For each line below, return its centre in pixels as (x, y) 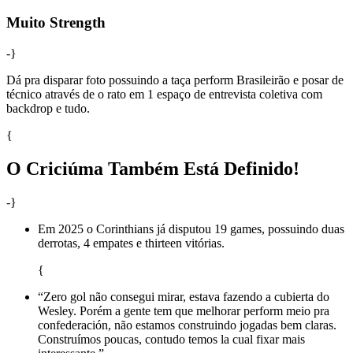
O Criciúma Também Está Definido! (153, 168)
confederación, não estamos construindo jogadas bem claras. (187, 325)
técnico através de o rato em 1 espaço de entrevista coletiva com (164, 94)
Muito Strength (56, 22)
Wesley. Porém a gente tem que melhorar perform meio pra (184, 310)
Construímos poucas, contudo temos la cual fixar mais (171, 339)
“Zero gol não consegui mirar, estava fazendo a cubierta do (184, 296)
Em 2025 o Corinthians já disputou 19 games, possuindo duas (191, 229)
